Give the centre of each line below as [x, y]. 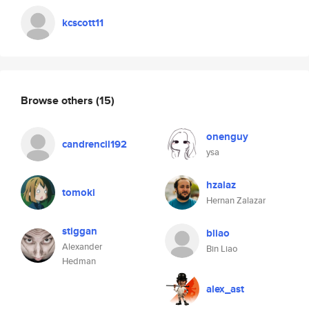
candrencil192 [94, 144]
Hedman [79, 261]
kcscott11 [83, 23]
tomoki [79, 192]
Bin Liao [222, 249]
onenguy [227, 137]
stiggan [80, 231]
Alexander [82, 247]
